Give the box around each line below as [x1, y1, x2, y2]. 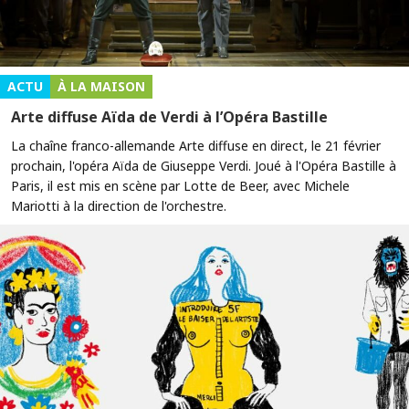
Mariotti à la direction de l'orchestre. [11, 196, 226, 215]
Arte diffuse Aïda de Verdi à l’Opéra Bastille [11, 106, 328, 127]
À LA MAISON [58, 77, 145, 95]
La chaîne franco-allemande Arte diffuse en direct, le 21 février [11, 136, 381, 154]
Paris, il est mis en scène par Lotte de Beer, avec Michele [11, 176, 350, 194]
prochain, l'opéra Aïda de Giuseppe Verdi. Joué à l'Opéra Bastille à [11, 156, 396, 174]
